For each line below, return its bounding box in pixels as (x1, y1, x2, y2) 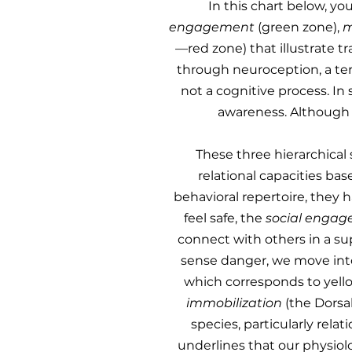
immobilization (186, 295, 282, 310)
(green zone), (257, 20, 343, 35)
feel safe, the (184, 211, 266, 225)
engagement (168, 20, 258, 35)
